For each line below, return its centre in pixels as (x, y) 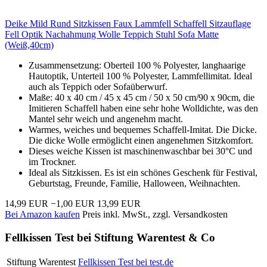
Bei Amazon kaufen (42, 214)
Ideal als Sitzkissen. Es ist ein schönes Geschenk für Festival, (143, 172)
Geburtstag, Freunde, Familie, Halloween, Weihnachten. (134, 183)
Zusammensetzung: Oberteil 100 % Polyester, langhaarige (137, 65)
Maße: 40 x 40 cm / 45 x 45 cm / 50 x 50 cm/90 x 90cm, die (142, 97)
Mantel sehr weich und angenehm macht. (106, 119)
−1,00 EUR (73, 203)
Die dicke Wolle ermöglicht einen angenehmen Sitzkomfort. (141, 140)
